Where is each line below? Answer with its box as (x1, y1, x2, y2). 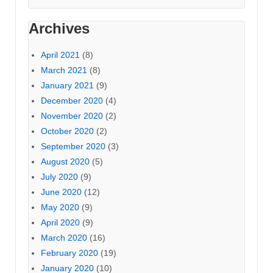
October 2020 (41, 126, 94, 136)
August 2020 (41, 157, 90, 166)
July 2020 (41, 172, 78, 182)
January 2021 (41, 80, 94, 90)
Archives (29, 20, 90, 37)
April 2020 (41, 218, 80, 227)
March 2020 (41, 233, 87, 243)
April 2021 (41, 50, 80, 60)
